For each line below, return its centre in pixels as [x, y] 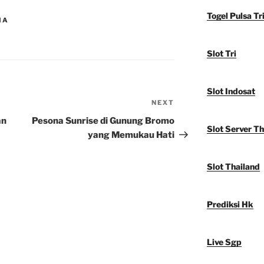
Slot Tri [221, 54]
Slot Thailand [233, 167]
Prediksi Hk [230, 204]
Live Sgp [224, 242]
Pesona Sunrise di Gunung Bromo [103, 121]
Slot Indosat [231, 91]
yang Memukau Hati [131, 135]
